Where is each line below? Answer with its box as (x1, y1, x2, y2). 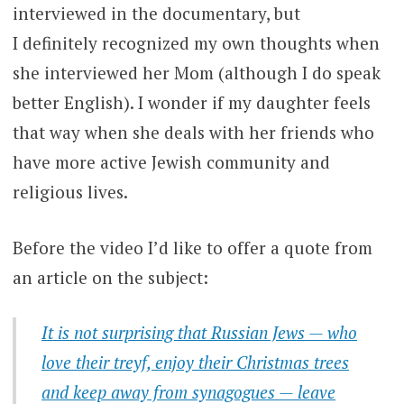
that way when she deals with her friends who (12, 121, 374, 144)
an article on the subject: (12, 265, 208, 289)
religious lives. (12, 180, 128, 204)
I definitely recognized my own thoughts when (12, 32, 380, 55)
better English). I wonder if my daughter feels (12, 91, 371, 115)
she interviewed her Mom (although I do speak (12, 61, 381, 85)
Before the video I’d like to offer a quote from (12, 235, 372, 259)
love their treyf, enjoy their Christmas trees (41, 351, 350, 374)
